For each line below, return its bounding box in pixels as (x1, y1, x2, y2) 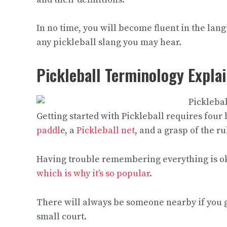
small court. (36, 210, 89, 222)
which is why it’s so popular (36, 167, 149, 179)
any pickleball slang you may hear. (36, 36, 181, 49)
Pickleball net (77, 125, 135, 137)
